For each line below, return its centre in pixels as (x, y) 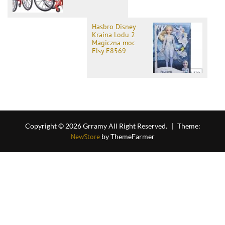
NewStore (85, 137)
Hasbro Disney (114, 27)
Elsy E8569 (109, 51)
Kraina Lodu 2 (114, 35)
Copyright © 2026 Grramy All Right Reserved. (97, 126)
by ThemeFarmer (127, 137)
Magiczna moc (114, 43)
